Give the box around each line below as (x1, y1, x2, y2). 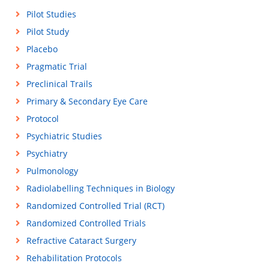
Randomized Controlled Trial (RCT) (26, 200, 165, 211)
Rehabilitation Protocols (26, 252, 122, 264)
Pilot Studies (26, 8, 76, 20)
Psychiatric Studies (26, 130, 102, 142)
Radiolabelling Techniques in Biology (26, 183, 175, 194)
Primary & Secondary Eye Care (26, 95, 148, 107)
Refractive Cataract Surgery (26, 235, 136, 246)
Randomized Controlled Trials (26, 217, 146, 229)
